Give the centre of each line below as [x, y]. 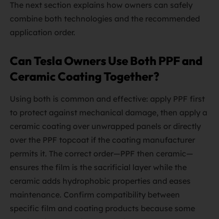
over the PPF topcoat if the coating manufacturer [102, 140]
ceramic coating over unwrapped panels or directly [105, 126]
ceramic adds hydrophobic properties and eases [100, 181]
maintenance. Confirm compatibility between [95, 195]
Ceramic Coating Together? [85, 76]
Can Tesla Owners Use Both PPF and [106, 61]
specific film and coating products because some [102, 208]
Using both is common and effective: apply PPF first [107, 99]
